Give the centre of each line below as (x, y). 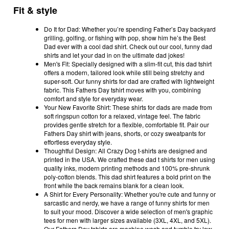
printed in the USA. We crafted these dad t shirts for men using (130, 159)
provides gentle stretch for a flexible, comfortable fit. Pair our (127, 124)
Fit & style (35, 10)
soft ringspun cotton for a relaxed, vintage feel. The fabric (122, 116)
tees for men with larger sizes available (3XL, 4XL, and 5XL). (128, 220)
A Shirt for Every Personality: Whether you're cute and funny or (130, 194)
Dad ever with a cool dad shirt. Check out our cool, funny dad (128, 46)
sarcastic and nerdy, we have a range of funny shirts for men (127, 202)
